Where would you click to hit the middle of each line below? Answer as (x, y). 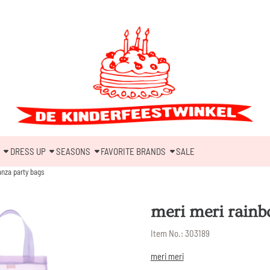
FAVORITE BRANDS (133, 151)
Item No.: (167, 234)
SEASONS (73, 151)
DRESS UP (28, 151)
